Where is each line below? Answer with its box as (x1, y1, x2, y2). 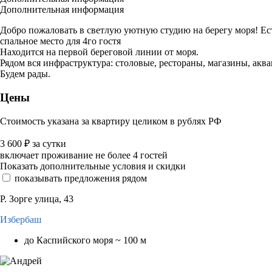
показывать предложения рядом (15, 172, 147, 183)
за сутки (32, 138, 66, 149)
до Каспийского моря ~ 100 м (24, 234, 146, 245)
